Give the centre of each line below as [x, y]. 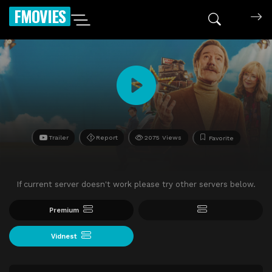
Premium [64, 211]
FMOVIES [40, 16]
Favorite [222, 138]
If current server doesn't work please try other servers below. [136, 185]
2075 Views [163, 138]
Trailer [58, 138]
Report [107, 138]
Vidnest [64, 236]
